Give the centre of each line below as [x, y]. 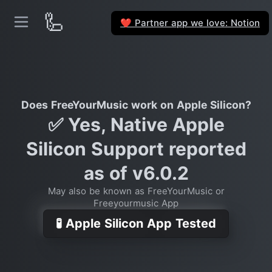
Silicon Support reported [136, 149]
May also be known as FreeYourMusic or [136, 191]
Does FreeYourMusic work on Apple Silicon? [136, 105]
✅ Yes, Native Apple [136, 124]
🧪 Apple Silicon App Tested [136, 223]
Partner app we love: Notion [196, 22]
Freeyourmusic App [136, 203]
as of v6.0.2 [136, 173]
